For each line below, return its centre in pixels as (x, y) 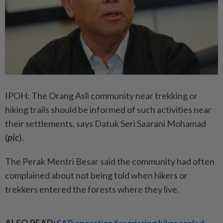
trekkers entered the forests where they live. (92, 189)
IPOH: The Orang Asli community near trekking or (101, 96)
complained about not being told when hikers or (96, 175)
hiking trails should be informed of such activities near (108, 110)
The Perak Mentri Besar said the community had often (110, 162)
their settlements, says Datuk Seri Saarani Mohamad (106, 124)
